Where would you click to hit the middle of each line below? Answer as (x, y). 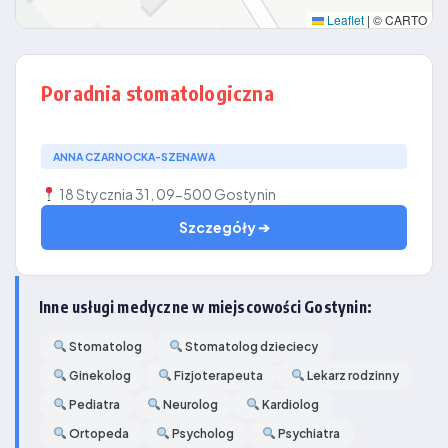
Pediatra (93, 404)
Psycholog (202, 433)
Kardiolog (289, 404)
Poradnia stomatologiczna (157, 92)
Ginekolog (98, 375)
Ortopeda (97, 433)
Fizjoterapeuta (218, 375)
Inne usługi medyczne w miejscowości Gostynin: (205, 306)
